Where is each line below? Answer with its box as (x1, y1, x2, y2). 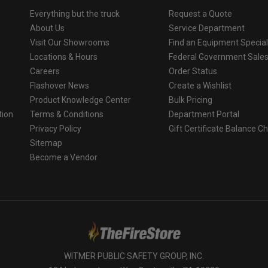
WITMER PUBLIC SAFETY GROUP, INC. (64, 251, 204, 261)
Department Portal (169, 109, 239, 119)
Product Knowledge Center (29, 95, 131, 105)
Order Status (169, 66, 217, 76)
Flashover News (29, 80, 89, 90)
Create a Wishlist (169, 80, 232, 90)
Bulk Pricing (169, 95, 212, 105)
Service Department (169, 23, 245, 33)
